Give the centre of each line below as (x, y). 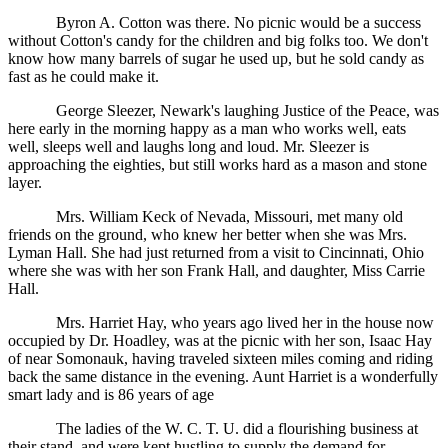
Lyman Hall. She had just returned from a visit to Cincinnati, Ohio (216, 253)
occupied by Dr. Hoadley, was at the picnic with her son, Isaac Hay (220, 341)
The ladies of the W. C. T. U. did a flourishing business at (237, 429)
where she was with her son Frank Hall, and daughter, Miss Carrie (216, 271)
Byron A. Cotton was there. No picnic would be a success (238, 23)
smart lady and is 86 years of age (111, 395)
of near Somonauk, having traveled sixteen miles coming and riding (220, 359)
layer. (25, 183)
